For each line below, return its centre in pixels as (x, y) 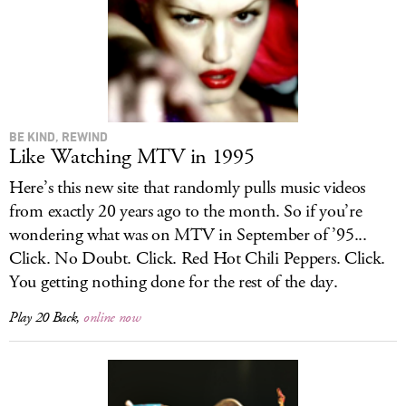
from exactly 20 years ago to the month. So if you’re (186, 212)
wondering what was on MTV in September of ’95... (188, 235)
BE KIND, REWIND (58, 136)
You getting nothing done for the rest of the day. (174, 282)
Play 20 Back (43, 318)
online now (112, 318)
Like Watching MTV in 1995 (132, 157)
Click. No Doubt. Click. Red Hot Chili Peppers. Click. (198, 259)
